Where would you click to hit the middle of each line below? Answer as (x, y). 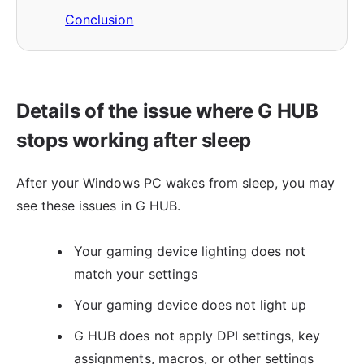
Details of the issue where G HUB (167, 110)
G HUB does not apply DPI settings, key (197, 336)
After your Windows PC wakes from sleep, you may (176, 182)
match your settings (136, 273)
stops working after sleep (134, 140)
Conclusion (100, 19)
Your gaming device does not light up (191, 305)
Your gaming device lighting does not (190, 251)
